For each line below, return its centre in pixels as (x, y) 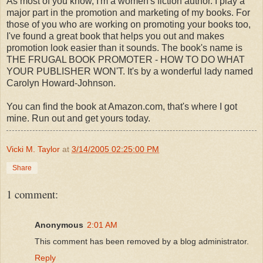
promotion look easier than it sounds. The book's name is (124, 48)
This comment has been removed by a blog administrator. (142, 241)
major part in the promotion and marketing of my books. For (128, 12)
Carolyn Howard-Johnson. (61, 83)
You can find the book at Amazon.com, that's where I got (122, 106)
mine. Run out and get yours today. (78, 118)
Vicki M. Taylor (33, 149)
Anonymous (59, 225)
